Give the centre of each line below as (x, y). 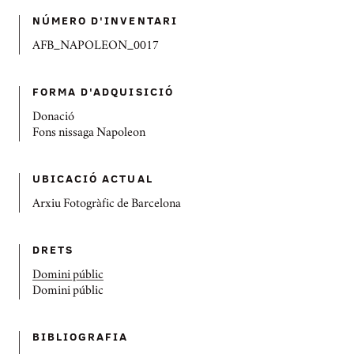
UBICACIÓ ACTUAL (93, 178)
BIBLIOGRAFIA (81, 336)
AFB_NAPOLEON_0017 (96, 47)
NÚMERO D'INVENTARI (105, 20)
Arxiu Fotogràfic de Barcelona (107, 205)
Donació (53, 118)
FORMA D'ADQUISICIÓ (103, 91)
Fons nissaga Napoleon (89, 134)
